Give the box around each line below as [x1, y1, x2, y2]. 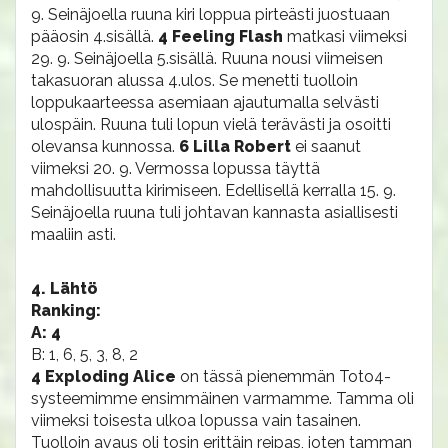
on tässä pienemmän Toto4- [180, 367, 391, 386]
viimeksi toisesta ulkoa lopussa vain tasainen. [31, 411, 361, 430]
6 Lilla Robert [179, 137, 295, 156]
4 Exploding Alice [31, 367, 180, 386]
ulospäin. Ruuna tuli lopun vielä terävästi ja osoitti [31, 115, 391, 134]
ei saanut [295, 137, 361, 156]
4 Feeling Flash [158, 27, 287, 46]
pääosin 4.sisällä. [31, 27, 158, 46]
